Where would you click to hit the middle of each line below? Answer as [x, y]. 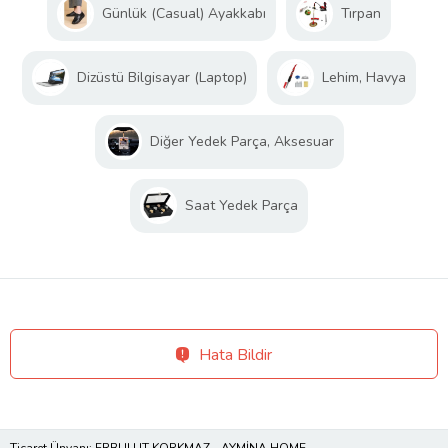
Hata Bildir [235, 355]
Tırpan [361, 14]
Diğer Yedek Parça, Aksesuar [241, 142]
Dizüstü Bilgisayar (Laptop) [162, 78]
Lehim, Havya [364, 78]
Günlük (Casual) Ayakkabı [184, 14]
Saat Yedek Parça [241, 206]
